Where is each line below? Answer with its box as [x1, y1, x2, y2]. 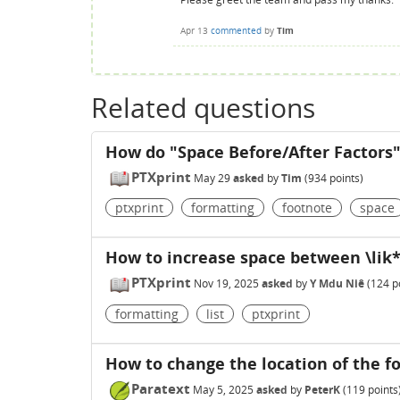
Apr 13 [180, 23, 208, 37]
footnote [282, 199, 332, 217]
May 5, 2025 [193, 382, 254, 398]
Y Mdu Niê [310, 276, 364, 292]
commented [211, 23, 262, 37]
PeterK [304, 382, 340, 398]
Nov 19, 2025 [194, 276, 259, 292]
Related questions [91, 88, 315, 126]
